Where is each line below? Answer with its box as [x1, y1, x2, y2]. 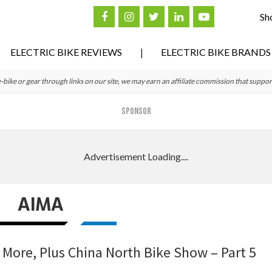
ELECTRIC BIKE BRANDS [161, 46, 271, 58]
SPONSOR [121, 106, 151, 117]
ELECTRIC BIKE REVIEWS [10, 46, 122, 58]
